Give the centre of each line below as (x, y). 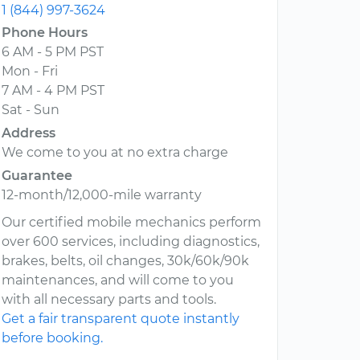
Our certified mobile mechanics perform (131, 223)
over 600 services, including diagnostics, (131, 242)
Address (29, 133)
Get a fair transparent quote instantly (121, 319)
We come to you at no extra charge (115, 153)
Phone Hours (45, 33)
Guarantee (37, 176)
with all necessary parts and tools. (109, 300)
